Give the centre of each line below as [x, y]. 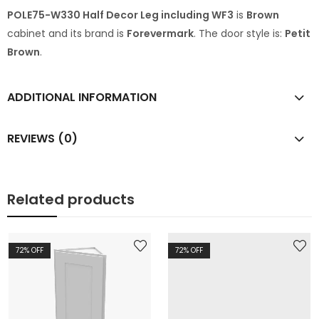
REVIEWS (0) [42, 138]
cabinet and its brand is [67, 34]
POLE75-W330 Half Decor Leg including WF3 [120, 15]
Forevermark [160, 34]
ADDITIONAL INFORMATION [82, 97]
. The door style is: [239, 34]
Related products [71, 199]
